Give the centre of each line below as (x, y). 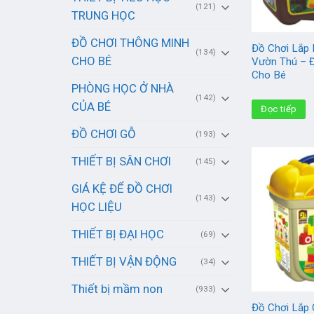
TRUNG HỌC (103, 16)
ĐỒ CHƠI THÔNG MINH (130, 43)
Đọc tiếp (279, 109)
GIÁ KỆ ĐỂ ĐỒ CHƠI (122, 189)
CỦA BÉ (91, 107)
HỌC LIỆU (97, 207)
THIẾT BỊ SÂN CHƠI (121, 162)
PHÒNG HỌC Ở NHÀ (123, 89)
